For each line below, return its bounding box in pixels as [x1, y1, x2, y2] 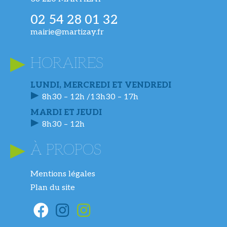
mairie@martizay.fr [30, 27, 104, 37]
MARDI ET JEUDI [30, 107, 102, 118]
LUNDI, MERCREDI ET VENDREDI [30, 80, 171, 90]
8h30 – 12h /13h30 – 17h [42, 92, 138, 102]
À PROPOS [30, 140, 101, 159]
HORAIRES [30, 54, 103, 72]
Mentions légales [30, 169, 95, 179]
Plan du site [30, 182, 75, 193]
